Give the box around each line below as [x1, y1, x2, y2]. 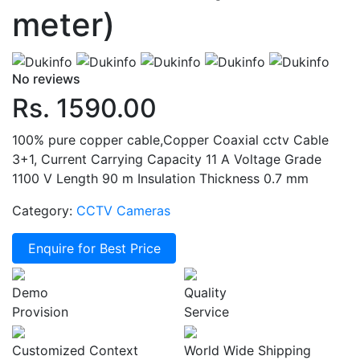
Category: [12, 202, 72, 219]
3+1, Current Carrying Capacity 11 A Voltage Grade [12, 150, 321, 167]
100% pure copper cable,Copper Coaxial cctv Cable [12, 131, 329, 148]
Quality [184, 284, 227, 301]
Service [184, 303, 229, 320]
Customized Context [12, 342, 138, 358]
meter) [12, 4, 115, 44]
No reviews [12, 70, 80, 87]
